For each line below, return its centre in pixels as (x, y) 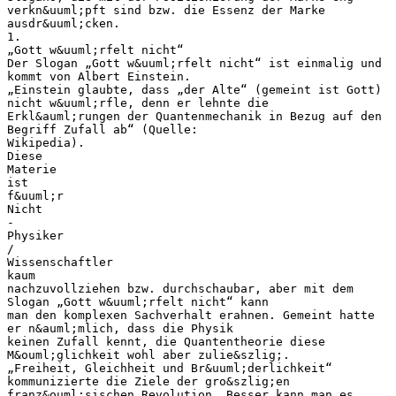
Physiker (35, 235)
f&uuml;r (35, 195)
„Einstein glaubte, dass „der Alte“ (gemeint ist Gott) (194, 89)
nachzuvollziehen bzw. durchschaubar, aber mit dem (180, 288)
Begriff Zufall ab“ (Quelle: (103, 129)
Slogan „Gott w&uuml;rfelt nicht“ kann (138, 301)
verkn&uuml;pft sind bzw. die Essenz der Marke (166, 10)
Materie (32, 169)
